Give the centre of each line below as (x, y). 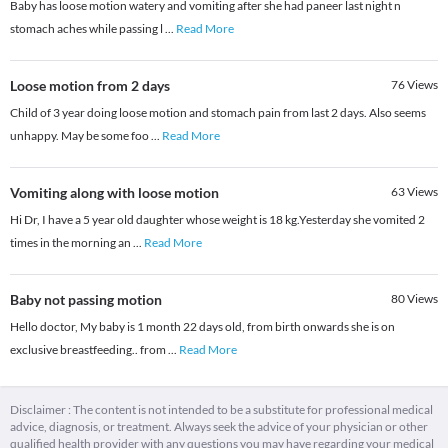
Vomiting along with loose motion (114, 193)
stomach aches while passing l (87, 29)
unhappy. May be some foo (80, 136)
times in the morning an (71, 243)
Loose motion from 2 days (90, 86)
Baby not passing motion (86, 300)
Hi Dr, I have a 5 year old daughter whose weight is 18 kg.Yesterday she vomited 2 (217, 220)
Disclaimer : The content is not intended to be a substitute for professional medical (221, 410)
